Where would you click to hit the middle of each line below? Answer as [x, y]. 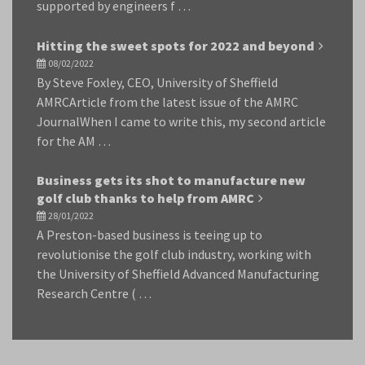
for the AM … [74, 141]
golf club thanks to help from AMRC [145, 198]
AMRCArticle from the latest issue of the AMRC [167, 102]
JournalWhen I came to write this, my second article [181, 121]
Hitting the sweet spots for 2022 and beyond [176, 46]
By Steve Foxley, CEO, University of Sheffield [157, 82]
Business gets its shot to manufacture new [171, 180]
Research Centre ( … [94, 293]
